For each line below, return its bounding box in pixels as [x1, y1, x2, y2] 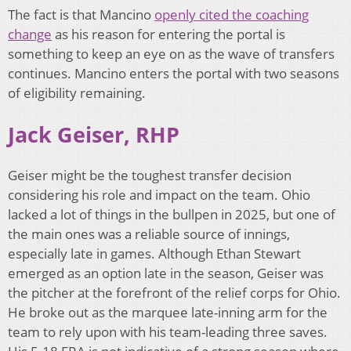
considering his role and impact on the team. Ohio [8, 186, 310, 204]
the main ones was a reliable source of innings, [8, 225, 290, 244]
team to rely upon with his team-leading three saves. [8, 323, 327, 342]
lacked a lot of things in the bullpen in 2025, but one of [8, 205, 335, 224]
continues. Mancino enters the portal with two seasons [8, 64, 339, 83]
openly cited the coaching [154, 5, 309, 24]
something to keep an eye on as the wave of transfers [8, 45, 335, 63]
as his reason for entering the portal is [52, 25, 285, 44]
